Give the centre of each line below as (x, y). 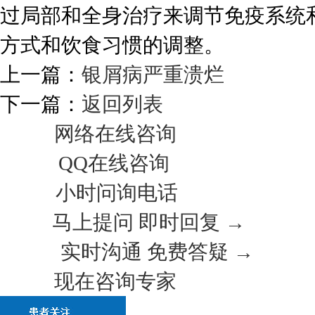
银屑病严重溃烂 (153, 75)
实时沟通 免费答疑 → (157, 252)
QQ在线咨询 (114, 163)
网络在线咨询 (115, 134)
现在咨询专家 (115, 281)
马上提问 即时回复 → (149, 222)
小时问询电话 (117, 193)
